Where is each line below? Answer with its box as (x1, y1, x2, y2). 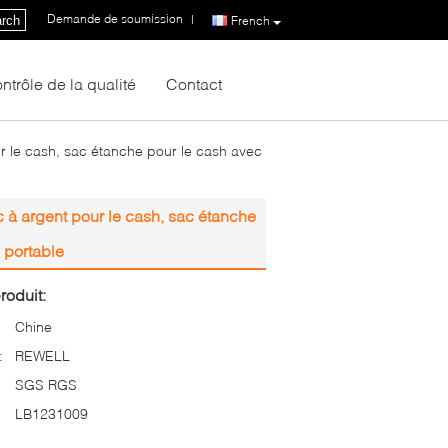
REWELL (15, 347, 70, 364)
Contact (166, 74, 222, 93)
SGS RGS (15, 376, 77, 393)
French (231, 12, 270, 28)
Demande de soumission (47, 11, 183, 27)
